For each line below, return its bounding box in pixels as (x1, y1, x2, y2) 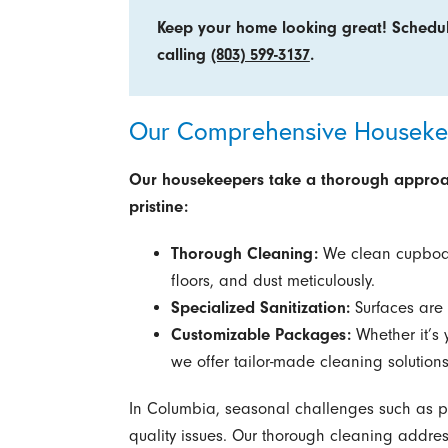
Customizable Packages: (170, 325, 351, 345)
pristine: (128, 197, 188, 216)
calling (156, 44, 211, 64)
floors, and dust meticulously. (170, 271, 375, 291)
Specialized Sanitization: (170, 298, 350, 318)
